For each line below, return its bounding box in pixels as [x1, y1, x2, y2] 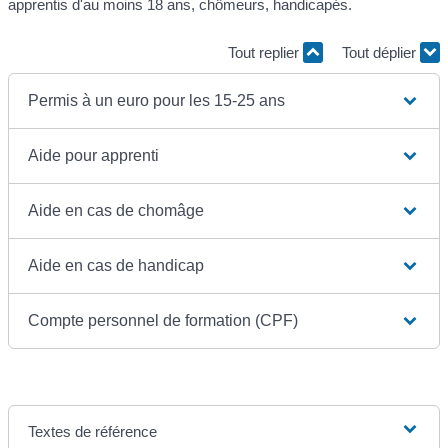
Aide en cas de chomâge [28, 202, 205, 220]
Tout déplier [342, 43, 420, 61]
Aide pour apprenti [28, 147, 160, 165]
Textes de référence [28, 423, 158, 441]
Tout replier [228, 43, 303, 61]
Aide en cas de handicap [28, 257, 205, 275]
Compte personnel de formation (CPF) [28, 312, 299, 330]
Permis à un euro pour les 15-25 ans [28, 92, 286, 110]
